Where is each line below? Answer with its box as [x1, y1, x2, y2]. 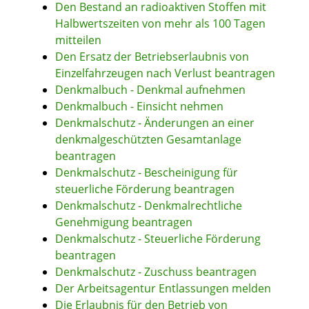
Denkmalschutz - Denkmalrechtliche [55, 198, 242, 214]
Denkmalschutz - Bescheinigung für [55, 165, 238, 181]
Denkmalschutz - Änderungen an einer [55, 115, 255, 131]
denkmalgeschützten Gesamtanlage [55, 132, 241, 148]
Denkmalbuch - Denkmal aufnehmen [55, 82, 246, 98]
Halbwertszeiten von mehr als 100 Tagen [55, 16, 266, 32]
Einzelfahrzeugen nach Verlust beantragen [55, 66, 275, 81]
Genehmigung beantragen [55, 215, 192, 230]
